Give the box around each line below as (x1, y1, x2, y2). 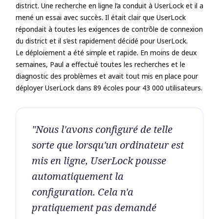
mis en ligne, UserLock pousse (32, 154, 166, 167)
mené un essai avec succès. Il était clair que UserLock (16, 13, 186, 22)
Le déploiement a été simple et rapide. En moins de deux (16, 48, 197, 57)
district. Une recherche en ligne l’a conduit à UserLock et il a (16, 1, 203, 10)
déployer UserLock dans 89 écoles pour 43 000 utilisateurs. (16, 83, 202, 92)
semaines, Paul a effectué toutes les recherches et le (16, 60, 185, 69)
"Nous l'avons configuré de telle (32, 123, 173, 136)
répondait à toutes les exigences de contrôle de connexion (16, 24, 203, 34)
